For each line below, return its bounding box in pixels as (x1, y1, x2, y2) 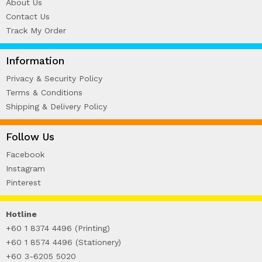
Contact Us (6, 11, 50, 21)
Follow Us (6, 130, 54, 143)
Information (6, 54, 64, 67)
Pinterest (6, 177, 41, 187)
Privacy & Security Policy (6, 73, 102, 83)
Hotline (6, 209, 37, 219)
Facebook (6, 149, 44, 159)
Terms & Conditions (6, 87, 82, 97)
